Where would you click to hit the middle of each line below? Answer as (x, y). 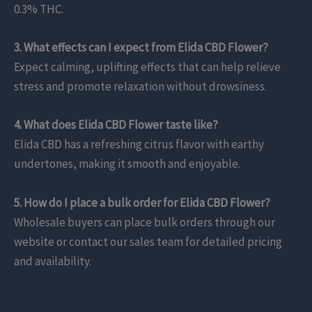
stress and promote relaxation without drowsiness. (140, 87)
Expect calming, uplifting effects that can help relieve (147, 67)
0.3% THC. (39, 9)
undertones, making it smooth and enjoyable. (127, 164)
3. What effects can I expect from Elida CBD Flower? (141, 48)
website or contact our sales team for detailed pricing (148, 241)
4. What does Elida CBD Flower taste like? (116, 125)
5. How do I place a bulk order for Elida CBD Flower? (142, 202)
